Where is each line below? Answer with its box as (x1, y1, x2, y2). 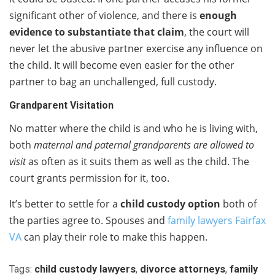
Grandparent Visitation (9, 99, 114, 111)
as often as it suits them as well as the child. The (26, 154, 249, 168)
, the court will (184, 25, 249, 39)
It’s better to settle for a (9, 196, 120, 211)
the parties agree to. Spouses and (9, 213, 168, 227)
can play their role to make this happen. (21, 230, 207, 244)
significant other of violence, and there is (9, 8, 199, 22)
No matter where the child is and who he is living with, (9, 121, 258, 135)
